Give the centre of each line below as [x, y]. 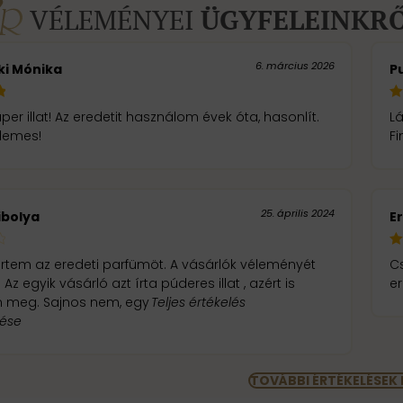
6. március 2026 [295, 65]
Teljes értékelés [199, 302]
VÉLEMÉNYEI [115, 20]
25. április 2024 [297, 213]
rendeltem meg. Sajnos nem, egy [97, 302]
